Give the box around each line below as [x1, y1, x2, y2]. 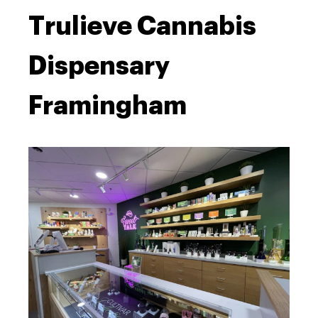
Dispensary [28, 53, 170, 79]
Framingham [28, 93, 187, 119]
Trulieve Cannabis [28, 13, 256, 40]
